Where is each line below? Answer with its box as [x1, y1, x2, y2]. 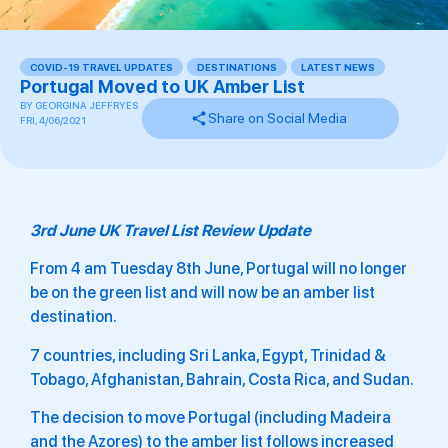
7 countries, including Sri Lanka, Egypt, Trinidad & [30, 345, 386, 365]
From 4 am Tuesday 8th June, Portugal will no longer [30, 259, 407, 279]
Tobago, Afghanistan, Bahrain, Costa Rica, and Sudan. [30, 369, 414, 389]
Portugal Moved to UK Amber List [20, 76, 305, 97]
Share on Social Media [207, 110, 347, 126]
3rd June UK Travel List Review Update [30, 221, 311, 240]
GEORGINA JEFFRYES [33, 99, 138, 111]
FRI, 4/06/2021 [20, 114, 86, 126]
